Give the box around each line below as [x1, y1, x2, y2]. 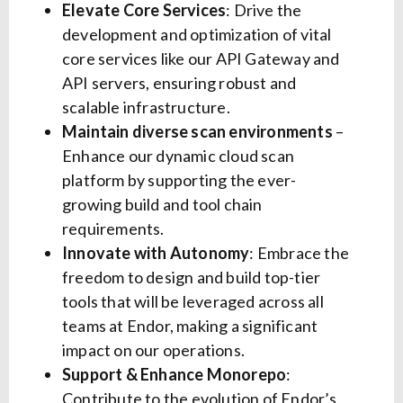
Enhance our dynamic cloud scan [62, 146, 294, 166]
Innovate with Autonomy [62, 243, 250, 264]
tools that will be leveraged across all [62, 291, 324, 312]
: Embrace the [249, 243, 350, 264]
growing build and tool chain [62, 194, 263, 215]
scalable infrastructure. [62, 97, 230, 118]
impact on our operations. [62, 340, 245, 361]
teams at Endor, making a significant [62, 316, 318, 336]
